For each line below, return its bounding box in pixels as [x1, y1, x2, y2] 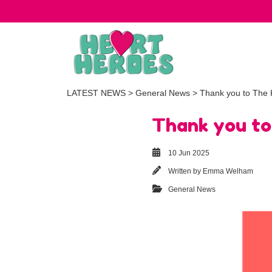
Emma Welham [203, 168, 253, 175]
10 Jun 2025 [168, 149, 209, 157]
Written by [168, 168, 203, 175]
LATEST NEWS [67, 88, 126, 98]
